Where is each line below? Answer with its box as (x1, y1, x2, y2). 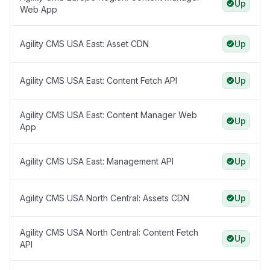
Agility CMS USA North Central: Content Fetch (20, 227, 198, 238)
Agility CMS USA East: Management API (20, 156, 174, 167)
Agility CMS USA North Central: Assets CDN (20, 193, 189, 204)
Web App (20, 4, 57, 15)
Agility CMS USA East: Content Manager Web (20, 110, 197, 121)
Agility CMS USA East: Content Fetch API (20, 75, 177, 86)
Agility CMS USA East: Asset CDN (20, 39, 149, 49)
